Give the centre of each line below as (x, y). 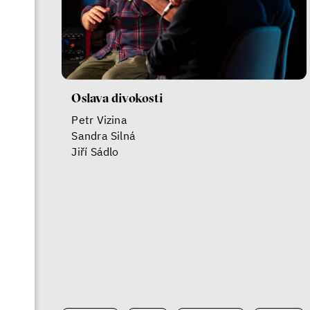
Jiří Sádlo (95, 152)
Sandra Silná (104, 136)
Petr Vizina (99, 120)
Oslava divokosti (117, 98)
